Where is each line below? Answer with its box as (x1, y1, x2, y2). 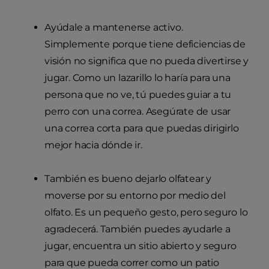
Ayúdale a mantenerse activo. (44, 22, 183, 34)
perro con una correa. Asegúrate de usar (44, 106, 231, 118)
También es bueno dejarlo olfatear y (44, 173, 212, 185)
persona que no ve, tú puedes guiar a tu (44, 89, 232, 101)
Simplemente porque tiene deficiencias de (44, 38, 246, 50)
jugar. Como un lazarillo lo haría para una (44, 72, 231, 84)
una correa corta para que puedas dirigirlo (44, 122, 239, 134)
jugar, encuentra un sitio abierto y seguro (44, 240, 237, 252)
